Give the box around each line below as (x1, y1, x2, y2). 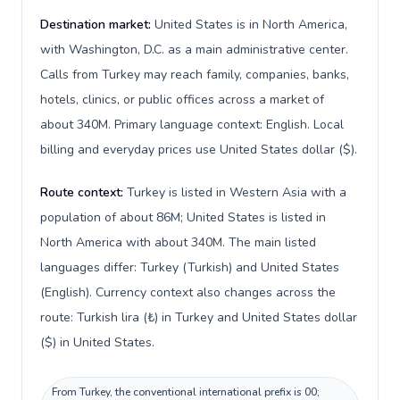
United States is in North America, (154, 16, 347, 33)
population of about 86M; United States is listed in (40, 209, 326, 226)
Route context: (40, 184, 127, 201)
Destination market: (40, 16, 154, 33)
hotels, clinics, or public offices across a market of (40, 91, 324, 108)
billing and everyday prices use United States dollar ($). (40, 141, 357, 158)
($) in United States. (40, 334, 154, 351)
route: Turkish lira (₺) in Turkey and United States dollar (40, 309, 357, 326)
